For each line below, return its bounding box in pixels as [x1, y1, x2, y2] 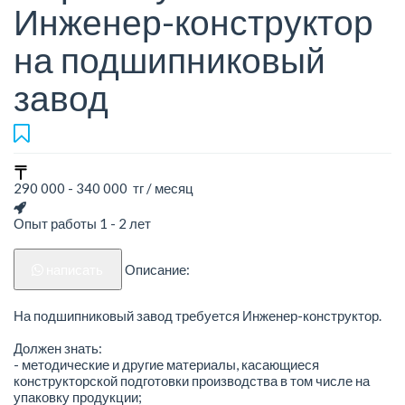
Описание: [124, 261, 190, 278]
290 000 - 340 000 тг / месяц [14, 180, 193, 197]
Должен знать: [14, 339, 102, 356]
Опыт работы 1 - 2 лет [14, 215, 151, 232]
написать [46, 261, 104, 278]
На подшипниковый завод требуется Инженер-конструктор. [14, 306, 381, 324]
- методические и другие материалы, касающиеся [14, 355, 319, 372]
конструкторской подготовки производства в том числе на [14, 372, 370, 389]
